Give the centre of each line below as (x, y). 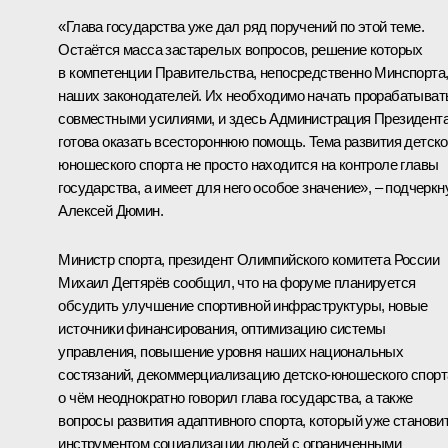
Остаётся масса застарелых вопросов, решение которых (240, 49)
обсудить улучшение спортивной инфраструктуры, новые (243, 305)
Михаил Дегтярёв (114, 282)
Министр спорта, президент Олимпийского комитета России (248, 259)
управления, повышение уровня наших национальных (231, 351)
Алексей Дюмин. (110, 210)
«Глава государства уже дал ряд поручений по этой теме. (241, 26)
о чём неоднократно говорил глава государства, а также (235, 397)
